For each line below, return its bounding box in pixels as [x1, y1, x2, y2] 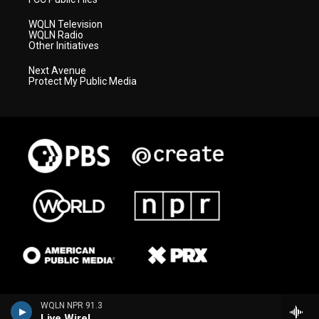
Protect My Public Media [28, 75, 137, 87]
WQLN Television [28, 18, 103, 30]
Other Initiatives [28, 39, 99, 51]
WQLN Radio [28, 28, 83, 41]
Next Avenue [28, 64, 86, 76]
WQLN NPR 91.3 [41, 300, 103, 310]
